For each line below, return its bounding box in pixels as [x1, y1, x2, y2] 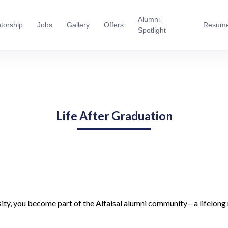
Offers [103, 20, 124, 29]
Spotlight [137, 26, 166, 35]
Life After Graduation [55, 108, 173, 123]
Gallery [66, 20, 90, 29]
